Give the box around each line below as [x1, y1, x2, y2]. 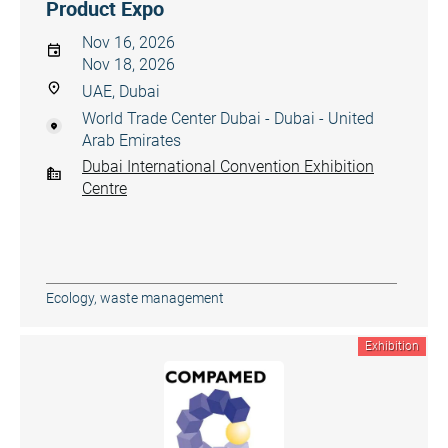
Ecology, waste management [46, 290, 224, 307]
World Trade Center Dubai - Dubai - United [82, 109, 374, 128]
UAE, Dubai [82, 82, 160, 101]
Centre [82, 179, 127, 198]
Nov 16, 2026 [82, 33, 175, 52]
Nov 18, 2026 [82, 55, 175, 74]
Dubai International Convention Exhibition [82, 157, 374, 176]
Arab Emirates [82, 131, 181, 150]
